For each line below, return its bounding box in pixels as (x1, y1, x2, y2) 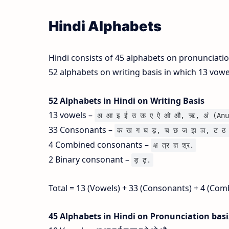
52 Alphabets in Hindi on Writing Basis (48, 95, 204, 106)
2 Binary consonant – (48, 153, 131, 165)
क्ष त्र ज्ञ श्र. (153, 141, 194, 149)
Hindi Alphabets (48, 18, 162, 35)
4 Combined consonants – (48, 139, 151, 150)
